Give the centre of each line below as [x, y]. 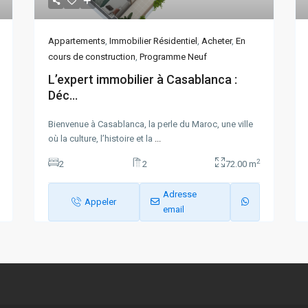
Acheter [217, 41]
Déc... [63, 95]
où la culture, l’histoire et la [101, 138]
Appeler [100, 201]
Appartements [77, 41]
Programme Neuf [173, 56]
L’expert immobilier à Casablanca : [143, 79]
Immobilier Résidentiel [153, 41]
